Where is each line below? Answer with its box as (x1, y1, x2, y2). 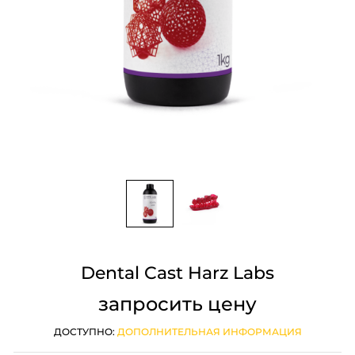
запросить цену (98, 292, 257, 315)
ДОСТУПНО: (53, 325, 117, 338)
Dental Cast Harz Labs (81, 261, 274, 284)
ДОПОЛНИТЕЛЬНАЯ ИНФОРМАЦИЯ (116, 325, 302, 338)
